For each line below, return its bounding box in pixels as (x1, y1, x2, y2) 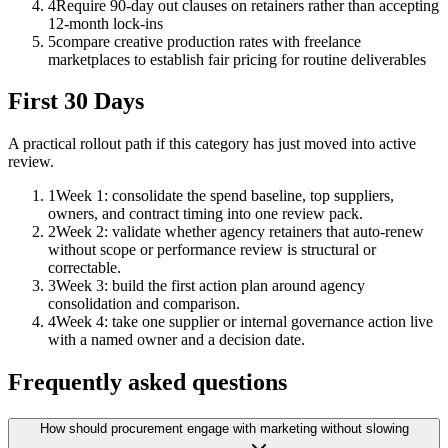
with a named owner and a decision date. (48, 331, 305, 349)
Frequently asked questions (8, 369, 287, 396)
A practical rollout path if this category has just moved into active (8, 135, 416, 153)
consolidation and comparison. (48, 295, 240, 313)
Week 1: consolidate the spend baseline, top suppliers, (56, 187, 394, 205)
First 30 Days (8, 88, 144, 115)
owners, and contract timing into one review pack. (48, 205, 363, 223)
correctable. (48, 259, 121, 277)
